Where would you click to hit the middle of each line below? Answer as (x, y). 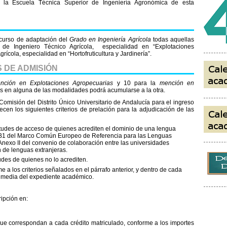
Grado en (84, 39)
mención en (177, 83)
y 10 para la (138, 83)
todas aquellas (173, 39)
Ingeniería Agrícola (125, 39)
